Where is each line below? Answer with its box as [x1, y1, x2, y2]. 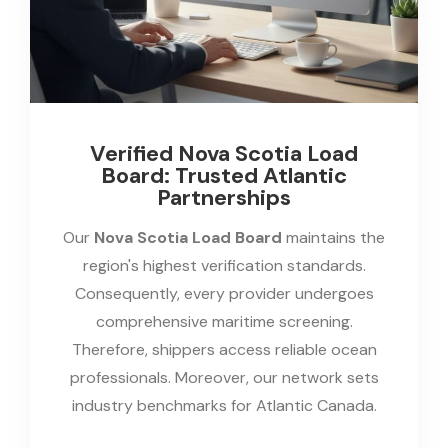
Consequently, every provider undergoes [74, 282, 374, 304]
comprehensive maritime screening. [95, 310, 353, 332]
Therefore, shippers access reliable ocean [71, 338, 377, 360]
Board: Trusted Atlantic [101, 160, 347, 190]
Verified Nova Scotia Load [90, 138, 358, 168]
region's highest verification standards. [82, 254, 366, 276]
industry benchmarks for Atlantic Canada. [71, 394, 377, 416]
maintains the [282, 226, 385, 248]
